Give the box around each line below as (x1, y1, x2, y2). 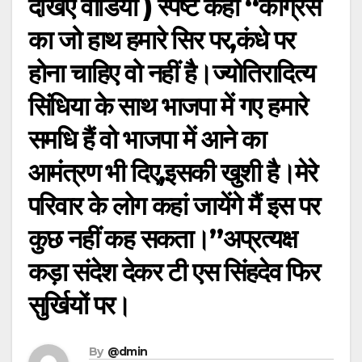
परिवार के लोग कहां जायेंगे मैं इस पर (28, 190, 320, 222)
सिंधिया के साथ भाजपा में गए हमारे (28, 90, 308, 123)
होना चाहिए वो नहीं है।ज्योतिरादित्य (28, 57, 315, 90)
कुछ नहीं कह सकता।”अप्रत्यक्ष (28, 223, 296, 255)
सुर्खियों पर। (28, 289, 131, 322)
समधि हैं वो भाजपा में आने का (28, 124, 266, 156)
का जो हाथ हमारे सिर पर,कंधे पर (28, 24, 295, 57)
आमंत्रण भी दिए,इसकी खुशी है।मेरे (28, 157, 318, 189)
